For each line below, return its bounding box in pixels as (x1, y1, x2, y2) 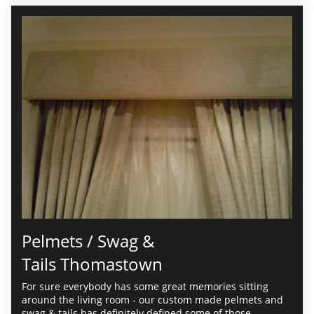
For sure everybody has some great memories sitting (22, 279, 268, 293)
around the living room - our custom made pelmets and (22, 292, 283, 306)
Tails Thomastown (22, 252, 163, 275)
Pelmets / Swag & (22, 228, 155, 252)
